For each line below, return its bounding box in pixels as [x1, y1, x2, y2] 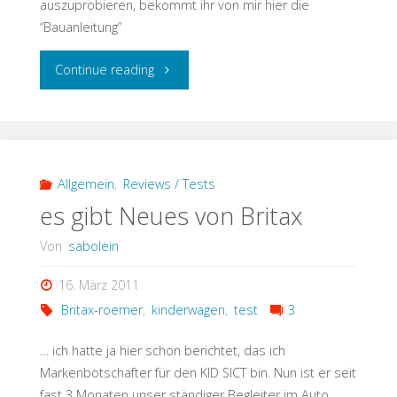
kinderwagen [151, 300, 225, 318]
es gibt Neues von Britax [39, 198, 302, 232]
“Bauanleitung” [39, 18, 121, 35]
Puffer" [153, 136, 193, 153]
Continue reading [55, 60, 155, 78]
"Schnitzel [153, 59, 209, 77]
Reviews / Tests [122, 175, 215, 193]
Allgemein [58, 175, 114, 193]
